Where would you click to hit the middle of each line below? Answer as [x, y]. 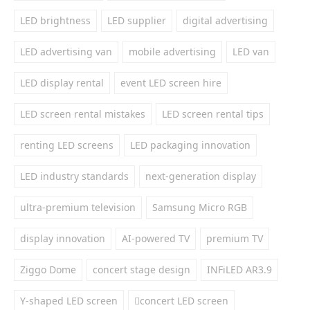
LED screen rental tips [213, 114]
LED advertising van [66, 52]
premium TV [235, 238]
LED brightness [55, 20]
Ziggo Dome [48, 270]
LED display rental [62, 83]
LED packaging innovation [190, 145]
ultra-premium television [78, 207]
